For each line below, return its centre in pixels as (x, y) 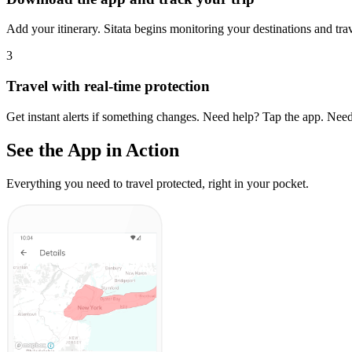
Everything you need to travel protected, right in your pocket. (158, 183)
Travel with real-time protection (108, 86)
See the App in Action (93, 150)
